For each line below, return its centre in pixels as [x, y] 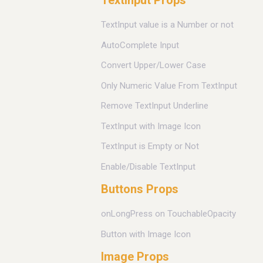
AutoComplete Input [140, 45]
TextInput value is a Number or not [167, 25]
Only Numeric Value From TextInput [169, 85]
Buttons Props [140, 189]
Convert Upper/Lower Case [154, 65]
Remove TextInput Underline [155, 106]
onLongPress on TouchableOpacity [168, 214]
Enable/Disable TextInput [148, 166]
